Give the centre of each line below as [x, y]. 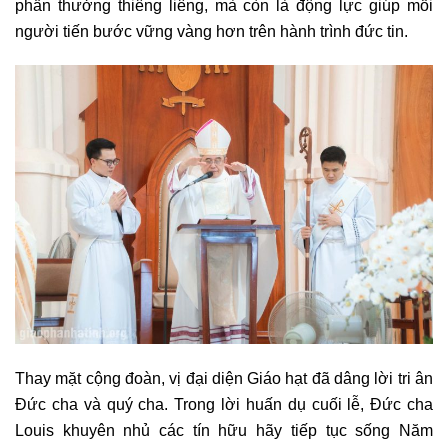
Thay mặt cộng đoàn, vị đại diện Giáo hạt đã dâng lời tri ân [224, 378]
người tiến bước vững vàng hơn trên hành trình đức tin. [211, 30]
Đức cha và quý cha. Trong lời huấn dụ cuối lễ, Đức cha [224, 404]
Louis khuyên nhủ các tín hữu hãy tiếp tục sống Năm [224, 430]
